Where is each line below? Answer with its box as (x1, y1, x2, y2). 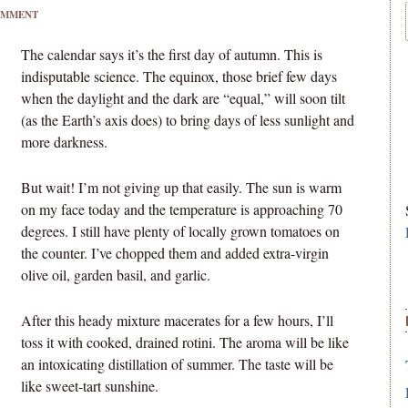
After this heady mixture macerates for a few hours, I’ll (21, 311, 333, 330)
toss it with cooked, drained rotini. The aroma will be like (21, 332, 349, 352)
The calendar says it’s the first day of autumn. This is (21, 45, 322, 64)
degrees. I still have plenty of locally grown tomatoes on (21, 221, 340, 240)
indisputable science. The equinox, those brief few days (21, 66, 337, 86)
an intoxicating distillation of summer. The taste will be (21, 354, 333, 373)
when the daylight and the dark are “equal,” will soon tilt (21, 88, 345, 107)
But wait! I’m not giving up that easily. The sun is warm (21, 178, 342, 197)
